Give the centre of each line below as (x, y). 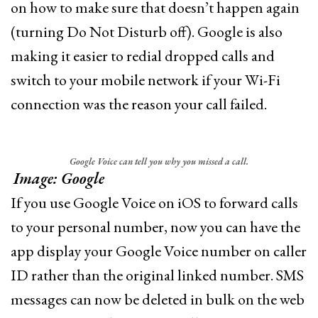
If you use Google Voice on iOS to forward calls (154, 203)
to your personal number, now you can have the (155, 227)
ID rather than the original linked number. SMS (157, 275)
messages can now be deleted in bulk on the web (158, 300)
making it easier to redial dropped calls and (143, 56)
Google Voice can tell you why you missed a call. (159, 162)
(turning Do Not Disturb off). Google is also (147, 32)
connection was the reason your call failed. (139, 104)
